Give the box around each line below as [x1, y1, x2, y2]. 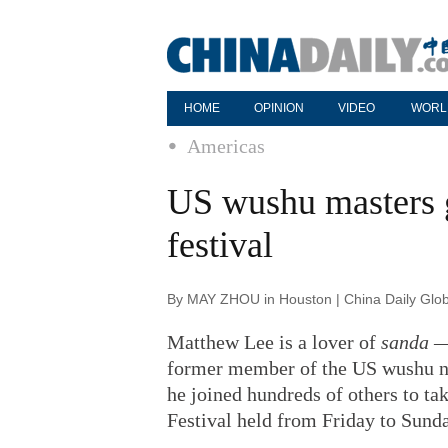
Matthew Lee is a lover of [167, 331, 381, 353]
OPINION [254, 101, 304, 115]
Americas [187, 135, 265, 157]
